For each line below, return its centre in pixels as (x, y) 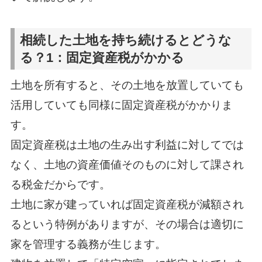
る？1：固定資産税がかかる (102, 58)
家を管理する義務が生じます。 (88, 244)
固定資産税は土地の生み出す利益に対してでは (127, 145)
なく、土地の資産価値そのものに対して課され (127, 165)
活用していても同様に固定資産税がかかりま (121, 105)
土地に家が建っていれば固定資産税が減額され (127, 205)
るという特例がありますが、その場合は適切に (127, 225)
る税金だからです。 (60, 185)
